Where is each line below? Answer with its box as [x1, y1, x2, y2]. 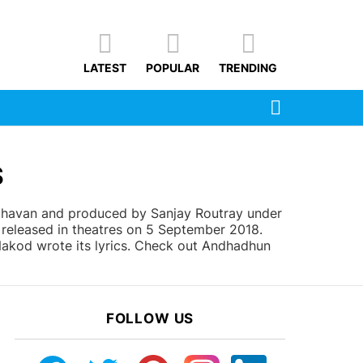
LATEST [83, 61, 126, 75]
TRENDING [219, 61, 277, 75]
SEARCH [285, 95, 324, 105]
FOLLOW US [105, 310, 194, 327]
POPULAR [146, 61, 199, 75]
